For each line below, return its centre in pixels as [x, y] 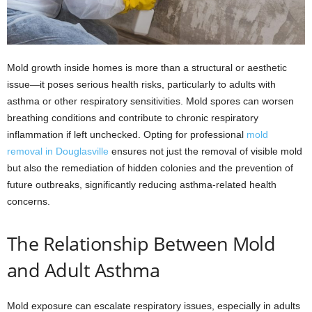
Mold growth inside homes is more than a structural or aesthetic [147, 68]
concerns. [29, 202]
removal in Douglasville [58, 151]
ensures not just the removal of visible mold [205, 151]
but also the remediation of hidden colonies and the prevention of [150, 168]
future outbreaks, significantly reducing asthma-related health [142, 185]
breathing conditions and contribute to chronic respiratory [133, 118]
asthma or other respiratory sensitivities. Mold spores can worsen [150, 101]
